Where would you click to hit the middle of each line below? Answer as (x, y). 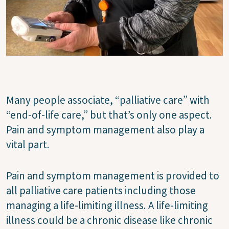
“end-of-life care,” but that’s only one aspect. (109, 115)
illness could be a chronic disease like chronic (109, 220)
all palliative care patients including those (101, 191)
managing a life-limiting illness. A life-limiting (107, 205)
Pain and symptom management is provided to (113, 176)
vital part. (28, 145)
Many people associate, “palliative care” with (108, 100)
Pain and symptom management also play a (105, 130)
